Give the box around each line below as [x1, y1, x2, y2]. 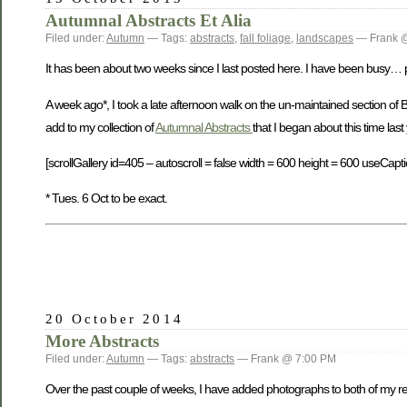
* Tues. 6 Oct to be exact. [45, 191, 167, 206]
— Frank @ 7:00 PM [234, 352, 336, 365]
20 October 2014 [45, 310, 184, 326]
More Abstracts [45, 331, 159, 351]
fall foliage [240, 31, 291, 45]
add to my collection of [45, 119, 155, 134]
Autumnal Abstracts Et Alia [45, 10, 252, 30]
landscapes [296, 31, 353, 45]
